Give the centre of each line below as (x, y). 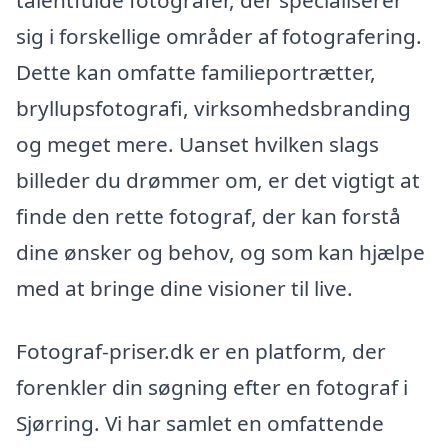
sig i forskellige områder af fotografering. (219, 35)
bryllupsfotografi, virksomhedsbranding (213, 107)
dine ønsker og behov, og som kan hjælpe (220, 251)
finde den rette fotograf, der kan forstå (208, 215)
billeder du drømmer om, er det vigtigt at (218, 179)
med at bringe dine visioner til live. (184, 287)
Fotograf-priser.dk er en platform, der (201, 351)
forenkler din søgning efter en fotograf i (212, 387)
